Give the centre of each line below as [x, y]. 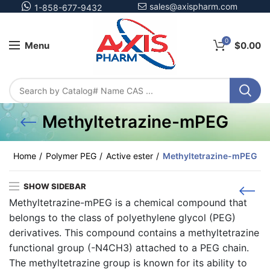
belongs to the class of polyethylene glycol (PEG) [122, 218]
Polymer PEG [71, 156]
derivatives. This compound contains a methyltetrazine [134, 233]
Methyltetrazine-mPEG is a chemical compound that [128, 203]
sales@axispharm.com [192, 6]
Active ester [129, 156]
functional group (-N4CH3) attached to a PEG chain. [129, 248]
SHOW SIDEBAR [55, 187]
